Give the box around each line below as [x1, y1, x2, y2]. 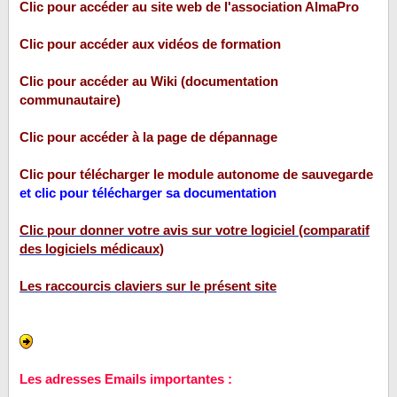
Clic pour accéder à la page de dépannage [19, 129, 277, 145]
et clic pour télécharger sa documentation [19, 185, 276, 201]
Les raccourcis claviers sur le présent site [19, 278, 276, 294]
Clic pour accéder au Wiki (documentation [19, 74, 278, 90]
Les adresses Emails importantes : [19, 371, 232, 387]
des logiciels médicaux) [19, 241, 164, 257]
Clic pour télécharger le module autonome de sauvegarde [19, 167, 373, 183]
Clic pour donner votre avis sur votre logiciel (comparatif [19, 222, 370, 238]
